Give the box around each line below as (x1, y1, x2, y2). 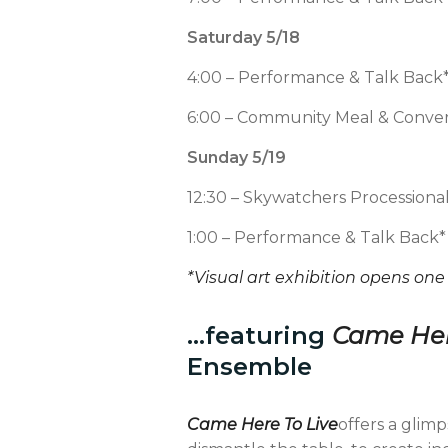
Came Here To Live (187, 414, 338, 434)
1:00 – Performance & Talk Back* (187, 227, 446, 247)
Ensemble (187, 351, 312, 381)
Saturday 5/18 (187, 27, 300, 47)
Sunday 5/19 (187, 147, 286, 167)
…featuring (187, 320, 332, 350)
